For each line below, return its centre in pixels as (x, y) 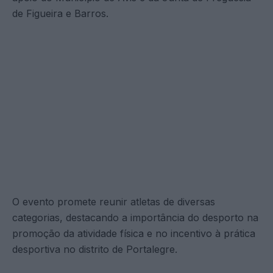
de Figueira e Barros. (60, 13)
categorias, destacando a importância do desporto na (135, 217)
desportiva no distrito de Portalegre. (95, 249)
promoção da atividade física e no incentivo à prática (134, 233)
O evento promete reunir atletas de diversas (114, 201)
